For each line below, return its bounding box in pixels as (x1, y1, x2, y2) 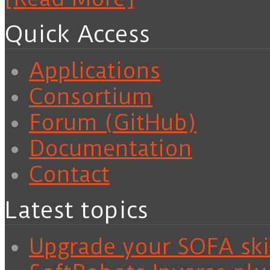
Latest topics (5, 196, 148, 225)
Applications (29, 58, 160, 84)
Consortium (29, 84, 152, 110)
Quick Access (5, 20, 150, 49)
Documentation (29, 136, 192, 162)
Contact (29, 162, 110, 188)
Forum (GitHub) (29, 110, 196, 136)
